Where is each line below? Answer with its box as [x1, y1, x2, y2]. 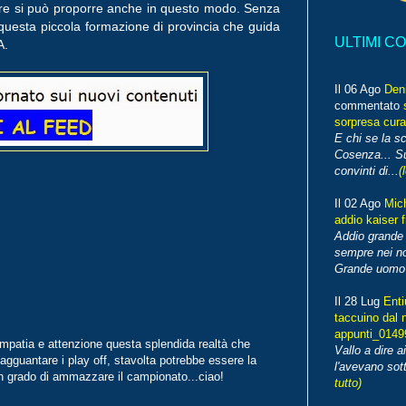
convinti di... [334, 164, 399, 179]
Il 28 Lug [334, 295, 383, 309]
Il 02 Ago [334, 197, 384, 211]
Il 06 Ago [334, 82, 384, 97]
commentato [334, 99, 403, 113]
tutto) [334, 376, 362, 391]
